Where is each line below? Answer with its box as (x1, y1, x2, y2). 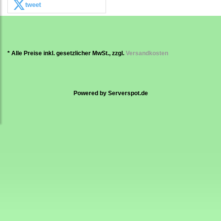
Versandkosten (126, 49, 168, 56)
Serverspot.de (108, 89, 148, 96)
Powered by (73, 89, 108, 96)
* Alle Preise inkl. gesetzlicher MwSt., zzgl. (7, 49, 124, 56)
